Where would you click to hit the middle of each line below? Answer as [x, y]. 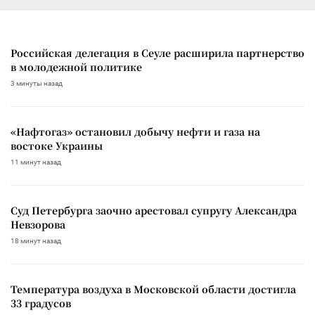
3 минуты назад [37, 83]
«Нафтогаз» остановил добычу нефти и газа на [135, 131]
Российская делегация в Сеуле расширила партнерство [157, 52]
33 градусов [41, 303]
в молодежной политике [76, 66]
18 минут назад [36, 240]
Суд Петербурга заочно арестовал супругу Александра [154, 210]
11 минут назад [36, 162]
